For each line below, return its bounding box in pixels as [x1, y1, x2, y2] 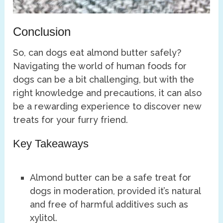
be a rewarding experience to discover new [13, 101, 202, 111]
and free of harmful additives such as [30, 199, 189, 210]
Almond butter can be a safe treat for [30, 172, 192, 183]
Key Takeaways [13, 137, 89, 150]
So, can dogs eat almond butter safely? [13, 47, 182, 58]
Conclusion [13, 24, 71, 38]
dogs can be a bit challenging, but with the [13, 74, 195, 85]
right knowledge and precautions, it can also [13, 87, 202, 98]
